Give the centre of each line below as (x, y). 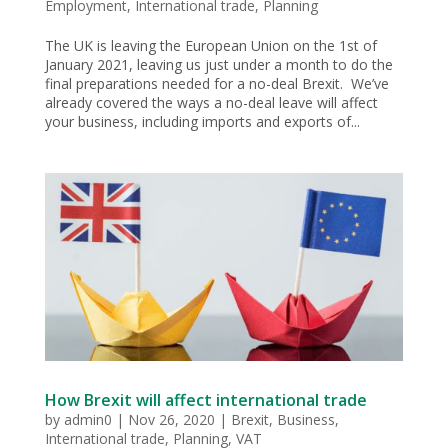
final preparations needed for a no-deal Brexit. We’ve (216, 84)
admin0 (87, 419)
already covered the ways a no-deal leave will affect (211, 103)
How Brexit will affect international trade (205, 399)
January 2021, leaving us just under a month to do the (218, 65)
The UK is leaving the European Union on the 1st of (210, 46)
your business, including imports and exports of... (202, 122)
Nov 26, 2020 (171, 419)
